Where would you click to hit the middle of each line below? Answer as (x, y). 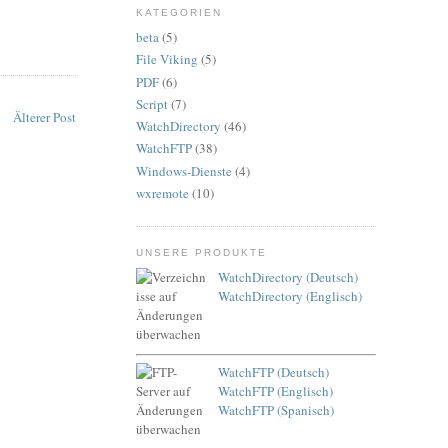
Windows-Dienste (184, 170)
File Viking (167, 59)
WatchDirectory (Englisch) (290, 295)
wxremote (162, 192)
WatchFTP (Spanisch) (276, 409)
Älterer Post (44, 117)
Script (152, 103)
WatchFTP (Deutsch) (273, 371)
